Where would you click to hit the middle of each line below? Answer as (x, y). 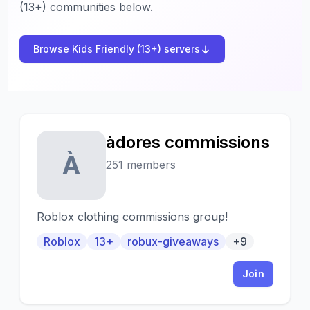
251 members (141, 165)
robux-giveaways (173, 241)
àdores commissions (188, 142)
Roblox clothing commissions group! (132, 217)
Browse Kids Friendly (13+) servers (117, 49)
